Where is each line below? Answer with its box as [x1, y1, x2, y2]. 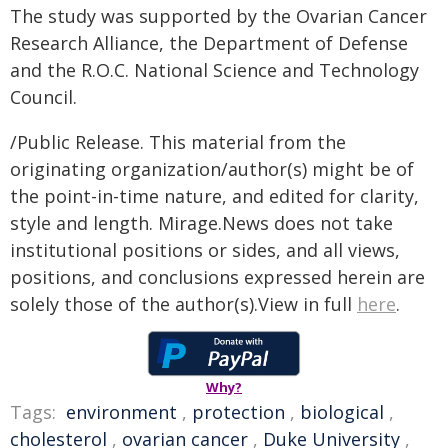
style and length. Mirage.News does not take [10, 211, 393, 235]
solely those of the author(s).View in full [10, 292, 357, 316]
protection [192, 400, 285, 424]
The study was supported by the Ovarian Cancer [10, 4, 427, 28]
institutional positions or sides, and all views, [10, 238, 400, 262]
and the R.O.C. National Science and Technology [10, 58, 419, 82]
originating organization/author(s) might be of [10, 157, 414, 181]
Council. [10, 85, 77, 109]
